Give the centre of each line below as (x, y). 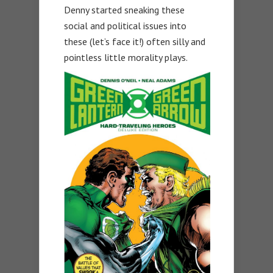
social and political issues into (125, 26)
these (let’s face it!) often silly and (135, 42)
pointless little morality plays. (126, 58)
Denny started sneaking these (124, 10)
